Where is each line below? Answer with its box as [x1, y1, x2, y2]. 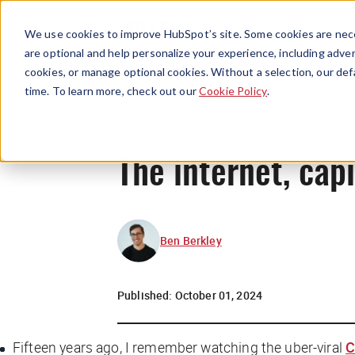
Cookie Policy [199, 83, 267, 97]
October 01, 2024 [174, 287, 263, 303]
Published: [117, 287, 175, 303]
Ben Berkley [160, 232, 222, 248]
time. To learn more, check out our [24, 83, 200, 97]
